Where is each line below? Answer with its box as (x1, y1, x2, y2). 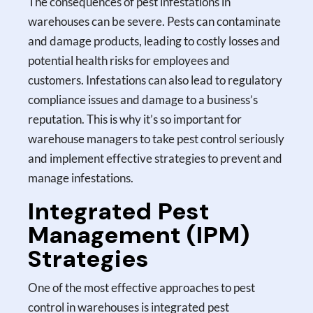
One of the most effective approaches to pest (28, 279, 256, 295)
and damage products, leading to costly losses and (28, 33, 281, 48)
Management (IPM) (28, 219, 251, 251)
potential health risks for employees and (28, 52, 231, 68)
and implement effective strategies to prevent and (28, 150, 283, 166)
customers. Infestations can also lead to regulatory (28, 72, 283, 87)
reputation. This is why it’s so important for (28, 111, 242, 126)
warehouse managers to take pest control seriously (28, 131, 285, 146)
